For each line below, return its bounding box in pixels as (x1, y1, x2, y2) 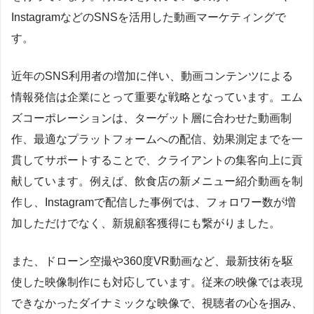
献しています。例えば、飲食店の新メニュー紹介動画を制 (11, 175, 303, 187)
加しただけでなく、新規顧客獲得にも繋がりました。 (11, 217, 280, 229)
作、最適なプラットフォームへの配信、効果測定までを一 (11, 132, 303, 145)
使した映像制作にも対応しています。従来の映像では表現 (11, 275, 303, 288)
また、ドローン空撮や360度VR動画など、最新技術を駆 (11, 254, 293, 267)
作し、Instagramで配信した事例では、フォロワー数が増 (11, 196, 296, 208)
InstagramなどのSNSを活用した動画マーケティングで (11, 11, 286, 23)
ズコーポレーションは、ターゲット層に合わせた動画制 (11, 111, 292, 124)
